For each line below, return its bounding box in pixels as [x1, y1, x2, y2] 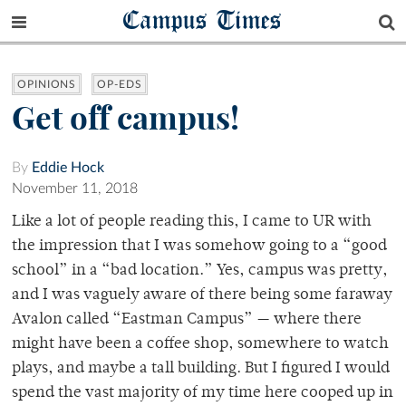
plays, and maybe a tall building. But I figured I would [12, 361, 390, 378]
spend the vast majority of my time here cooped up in [12, 385, 393, 402]
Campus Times [123, 3, 283, 36]
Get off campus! [12, 98, 239, 139]
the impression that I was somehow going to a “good [12, 238, 387, 256]
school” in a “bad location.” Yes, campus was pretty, [12, 263, 388, 280]
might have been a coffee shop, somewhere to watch [12, 336, 389, 353]
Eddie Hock [32, 160, 104, 176]
